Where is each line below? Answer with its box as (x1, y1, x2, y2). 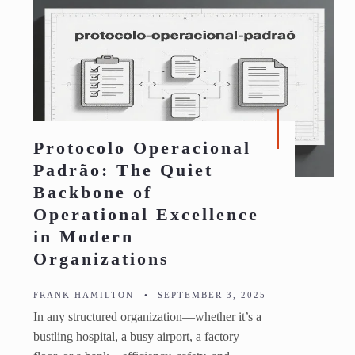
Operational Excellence (33, 204, 259, 225)
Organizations (33, 249, 170, 269)
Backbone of (33, 182, 152, 203)
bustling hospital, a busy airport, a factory (33, 330, 239, 345)
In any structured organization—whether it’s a (33, 310, 261, 325)
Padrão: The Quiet (33, 160, 213, 181)
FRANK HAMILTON (33, 290, 134, 300)
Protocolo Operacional (33, 138, 251, 158)
